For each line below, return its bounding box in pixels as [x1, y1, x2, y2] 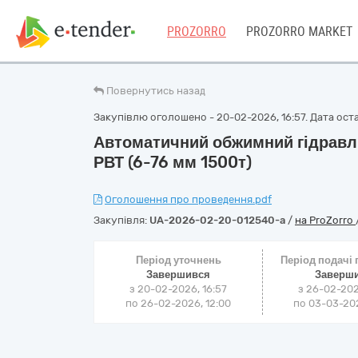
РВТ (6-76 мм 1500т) [93, 153, 252, 172]
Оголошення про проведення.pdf [105, 193, 272, 205]
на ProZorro [295, 214, 356, 226]
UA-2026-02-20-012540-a [149, 214, 285, 226]
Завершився [146, 268, 211, 280]
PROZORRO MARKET [246, 24, 352, 39]
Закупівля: [93, 214, 149, 226]
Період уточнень [135, 254, 221, 266]
